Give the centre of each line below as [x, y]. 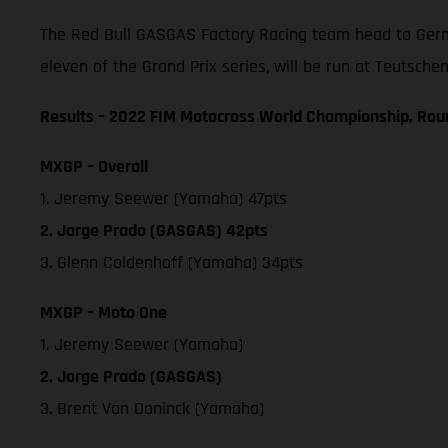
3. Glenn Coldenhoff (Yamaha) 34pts [174, 262]
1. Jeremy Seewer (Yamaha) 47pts [163, 198]
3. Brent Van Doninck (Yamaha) [152, 408]
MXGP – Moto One [103, 312]
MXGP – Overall [94, 166]
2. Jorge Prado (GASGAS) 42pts [154, 230]
